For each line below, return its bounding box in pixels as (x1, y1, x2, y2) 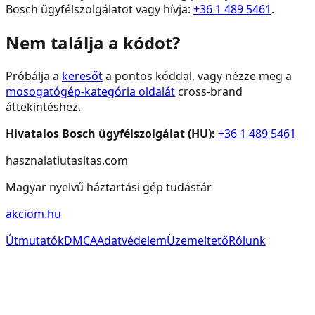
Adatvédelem (97, 232, 167, 248)
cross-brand (178, 83, 243, 99)
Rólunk (229, 232, 266, 248)
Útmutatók (6, 232, 64, 248)
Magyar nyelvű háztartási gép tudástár (6, 179, 212, 195)
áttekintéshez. (6, 98, 81, 115)
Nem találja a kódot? (6, 30, 180, 54)
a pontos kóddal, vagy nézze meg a (105, 67, 292, 84)
